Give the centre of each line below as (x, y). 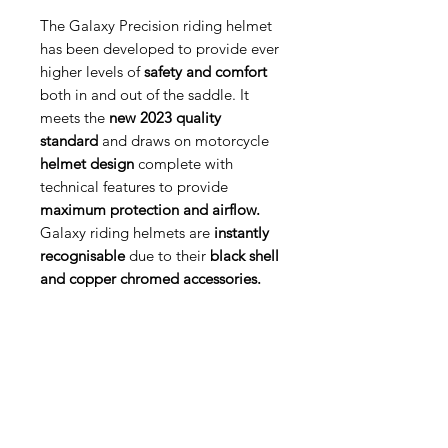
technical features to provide (134, 187)
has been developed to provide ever (159, 49)
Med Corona (113, 383)
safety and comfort (203, 72)
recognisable (82, 256)
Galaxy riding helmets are (125, 233)
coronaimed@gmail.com (96, 424)
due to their (165, 256)
